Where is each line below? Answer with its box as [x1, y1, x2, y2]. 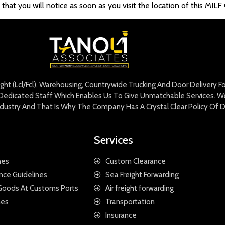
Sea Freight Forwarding [105, 170, 179, 179]
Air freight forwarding [105, 183, 174, 193]
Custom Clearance [105, 156, 166, 166]
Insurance [105, 210, 137, 220]
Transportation [105, 197, 155, 206]
